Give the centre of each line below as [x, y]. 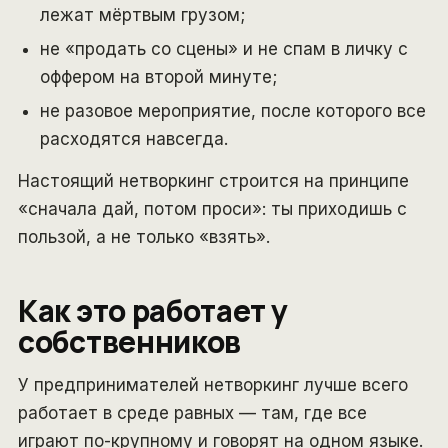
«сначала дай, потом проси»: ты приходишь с [212, 208]
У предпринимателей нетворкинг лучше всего [213, 384]
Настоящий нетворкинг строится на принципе [213, 180]
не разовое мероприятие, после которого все [233, 110]
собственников [130, 341]
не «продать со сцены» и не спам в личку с [224, 48]
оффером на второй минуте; [158, 76]
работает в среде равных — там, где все [192, 412]
